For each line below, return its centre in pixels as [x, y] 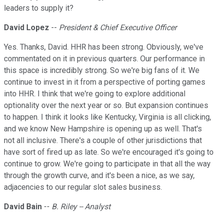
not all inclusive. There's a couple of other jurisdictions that [103, 141]
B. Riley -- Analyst [81, 207]
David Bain [23, 207]
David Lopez [27, 28]
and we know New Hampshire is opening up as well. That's [103, 129]
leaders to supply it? [39, 8]
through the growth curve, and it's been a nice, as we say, [99, 176]
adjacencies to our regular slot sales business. [83, 187]
